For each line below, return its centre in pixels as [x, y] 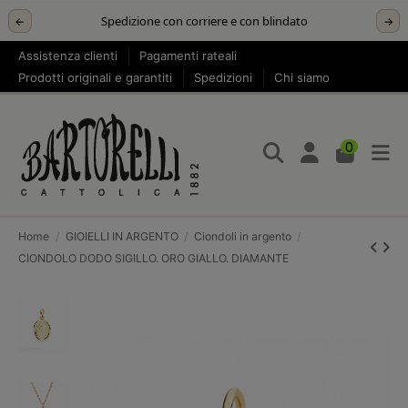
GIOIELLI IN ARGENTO [122, 237]
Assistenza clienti [70, 55]
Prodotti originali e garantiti [97, 77]
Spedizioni [225, 77]
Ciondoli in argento [242, 237]
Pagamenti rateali [189, 55]
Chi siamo [302, 77]
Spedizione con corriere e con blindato [204, 21]
